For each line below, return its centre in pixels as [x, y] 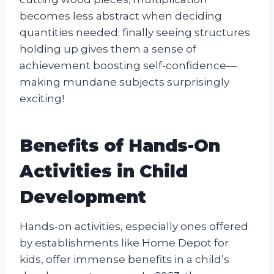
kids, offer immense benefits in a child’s [124, 259]
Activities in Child [104, 171]
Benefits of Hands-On [120, 145]
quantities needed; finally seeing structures [135, 32]
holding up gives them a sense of [108, 49]
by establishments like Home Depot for [124, 243]
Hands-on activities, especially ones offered [134, 226]
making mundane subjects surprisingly [124, 82]
